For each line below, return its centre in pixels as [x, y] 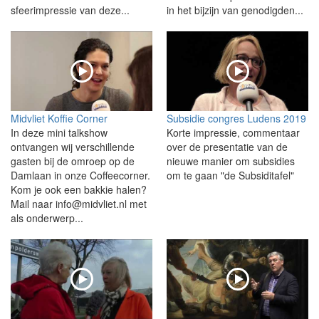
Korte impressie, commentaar [233, 132]
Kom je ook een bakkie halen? [79, 189]
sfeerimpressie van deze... [70, 10]
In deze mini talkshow [59, 132]
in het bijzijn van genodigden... [235, 10]
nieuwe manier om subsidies [231, 161]
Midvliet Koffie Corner [59, 118]
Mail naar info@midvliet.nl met [79, 203]
